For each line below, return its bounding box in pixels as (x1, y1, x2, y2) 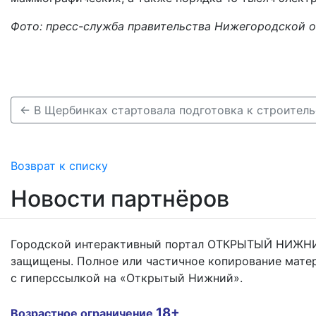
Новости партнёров (11, 184, 229, 212)
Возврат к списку (11, 158, 108, 173)
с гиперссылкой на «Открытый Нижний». (11, 270, 243, 285)
